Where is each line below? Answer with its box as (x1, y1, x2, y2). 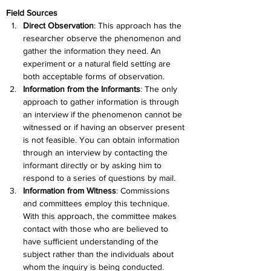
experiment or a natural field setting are (23, 59, 173, 68)
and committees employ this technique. (23, 198, 172, 208)
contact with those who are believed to (23, 224, 171, 233)
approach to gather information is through (23, 97, 181, 106)
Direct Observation (23, 21, 94, 30)
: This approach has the (94, 21, 184, 30)
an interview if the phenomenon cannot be (23, 109, 184, 119)
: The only (140, 84, 180, 94)
